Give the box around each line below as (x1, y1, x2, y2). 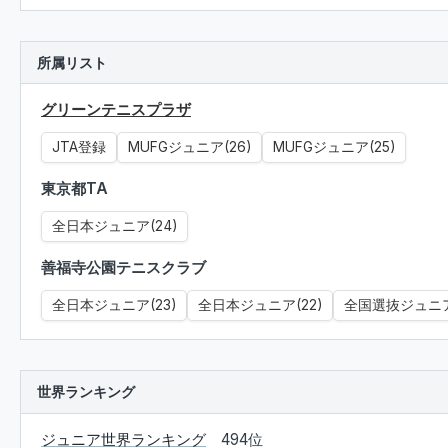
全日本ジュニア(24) (52, 218, 177, 234)
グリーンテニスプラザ (41, 100, 191, 119)
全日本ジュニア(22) (198, 297, 322, 313)
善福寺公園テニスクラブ (41, 258, 206, 277)
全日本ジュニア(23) (52, 297, 176, 313)
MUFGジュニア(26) (128, 139, 251, 155)
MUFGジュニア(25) (273, 139, 395, 155)
